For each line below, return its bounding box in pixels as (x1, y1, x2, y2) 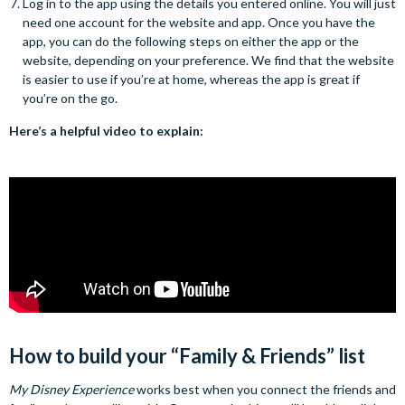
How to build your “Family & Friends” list (9, 344, 365, 369)
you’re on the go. (23, 90, 118, 107)
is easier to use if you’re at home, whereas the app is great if (23, 71, 360, 88)
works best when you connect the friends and (134, 381, 396, 398)
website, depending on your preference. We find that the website (23, 52, 394, 69)
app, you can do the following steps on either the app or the (23, 33, 359, 50)
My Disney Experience (9, 381, 134, 398)
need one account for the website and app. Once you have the (23, 14, 375, 31)
